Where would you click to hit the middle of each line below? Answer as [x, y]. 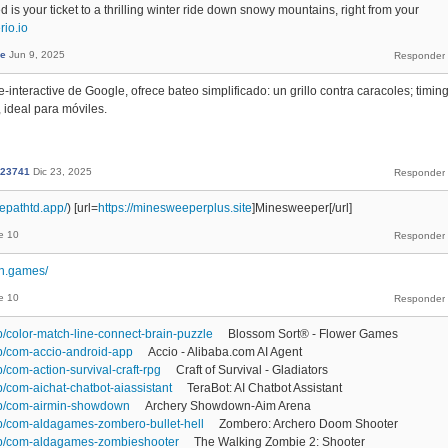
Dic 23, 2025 [62, 171]
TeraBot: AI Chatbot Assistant [264, 387]
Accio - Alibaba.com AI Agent [225, 351]
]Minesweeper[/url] [302, 207]
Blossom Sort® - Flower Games [313, 333]
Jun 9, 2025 [37, 54]
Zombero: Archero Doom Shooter [308, 423]
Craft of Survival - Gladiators [252, 369]
